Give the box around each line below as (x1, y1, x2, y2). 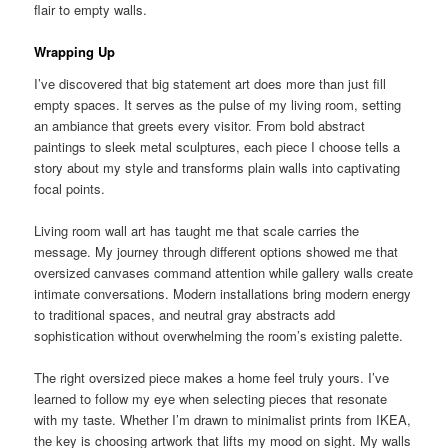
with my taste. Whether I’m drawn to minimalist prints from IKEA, (34, 409, 412, 429)
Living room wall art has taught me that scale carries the (34, 220, 360, 240)
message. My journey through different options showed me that (34, 241, 399, 261)
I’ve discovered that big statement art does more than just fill (34, 73, 387, 93)
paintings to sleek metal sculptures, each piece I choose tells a (34, 136, 401, 156)
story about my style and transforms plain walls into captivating (34, 157, 401, 177)
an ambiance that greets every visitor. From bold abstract (34, 115, 366, 135)
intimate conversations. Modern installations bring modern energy (34, 283, 412, 303)
